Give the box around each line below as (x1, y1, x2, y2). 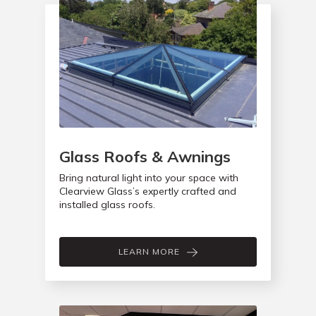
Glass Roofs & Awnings (59, 147, 231, 167)
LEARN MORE (119, 246, 180, 257)
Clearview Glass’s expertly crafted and (59, 185, 236, 198)
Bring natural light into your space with (59, 171, 238, 185)
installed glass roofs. (59, 198, 155, 212)
